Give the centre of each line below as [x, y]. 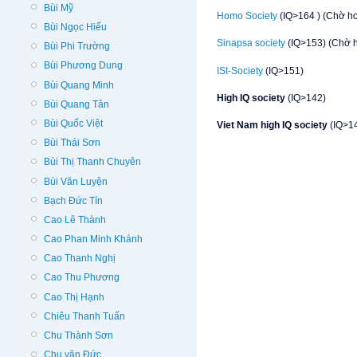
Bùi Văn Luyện [76, 181]
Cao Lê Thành [75, 220]
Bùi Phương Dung [83, 66]
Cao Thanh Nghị [80, 259]
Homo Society [247, 16]
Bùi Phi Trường [77, 47]
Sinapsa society [252, 43]
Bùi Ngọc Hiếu [75, 27]
